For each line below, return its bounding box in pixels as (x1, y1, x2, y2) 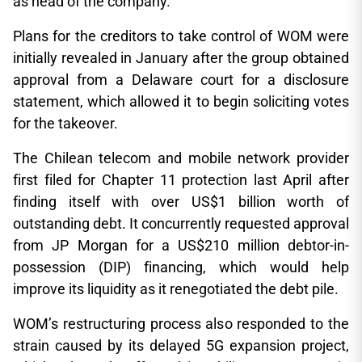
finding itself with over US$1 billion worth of (13, 193, 349, 210)
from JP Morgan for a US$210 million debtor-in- (13, 237, 349, 254)
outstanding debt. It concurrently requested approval (13, 215, 349, 232)
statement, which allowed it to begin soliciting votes (13, 93, 349, 110)
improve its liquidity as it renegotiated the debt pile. (13, 280, 339, 297)
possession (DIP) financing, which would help (13, 259, 349, 276)
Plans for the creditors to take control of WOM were (13, 27, 349, 44)
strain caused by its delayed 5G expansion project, (13, 337, 349, 354)
